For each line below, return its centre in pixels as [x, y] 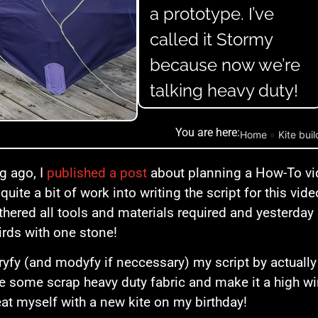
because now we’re [225, 65]
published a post [97, 172]
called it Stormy [212, 39]
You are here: [208, 132]
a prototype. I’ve [212, 13]
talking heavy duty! [224, 90]
